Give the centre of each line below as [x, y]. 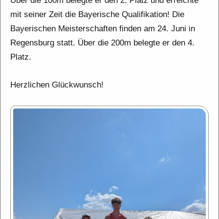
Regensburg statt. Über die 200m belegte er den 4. [102, 43]
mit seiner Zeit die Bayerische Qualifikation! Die [97, 14]
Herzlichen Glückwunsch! [57, 85]
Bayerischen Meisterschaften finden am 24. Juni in [103, 29]
